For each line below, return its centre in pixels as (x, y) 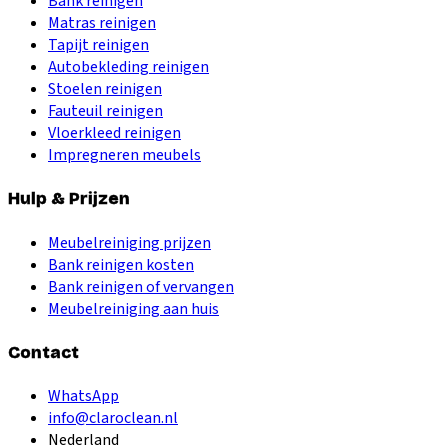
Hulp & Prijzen (69, 199)
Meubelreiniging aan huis (133, 308)
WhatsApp (83, 396)
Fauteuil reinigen (105, 110)
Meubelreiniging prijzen (129, 242)
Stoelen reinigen (105, 88)
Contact (43, 352)
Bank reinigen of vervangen (141, 286)
